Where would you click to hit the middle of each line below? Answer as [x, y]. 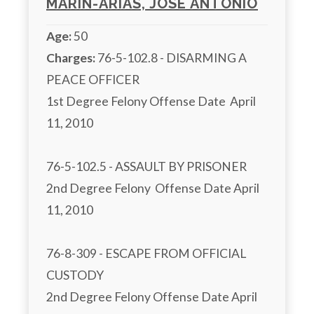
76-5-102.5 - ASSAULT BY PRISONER [146, 167]
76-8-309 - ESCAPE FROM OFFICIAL [146, 254]
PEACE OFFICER [93, 80]
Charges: [71, 58]
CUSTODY [75, 275]
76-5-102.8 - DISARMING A [171, 58]
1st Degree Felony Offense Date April [151, 102]
